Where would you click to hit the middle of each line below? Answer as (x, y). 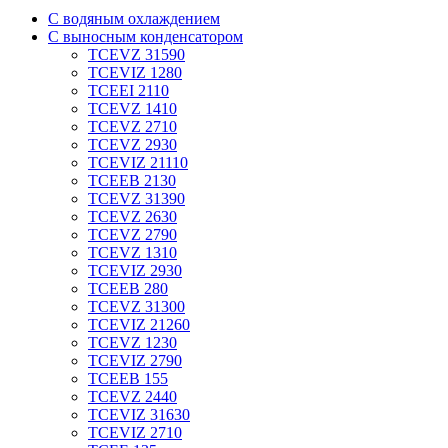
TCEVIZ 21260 (139, 325)
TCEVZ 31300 (136, 307)
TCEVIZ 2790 (135, 361)
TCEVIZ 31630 (139, 415)
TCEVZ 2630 (132, 217)
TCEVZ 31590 (136, 55)
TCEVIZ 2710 (135, 433)
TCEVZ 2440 (132, 397)
